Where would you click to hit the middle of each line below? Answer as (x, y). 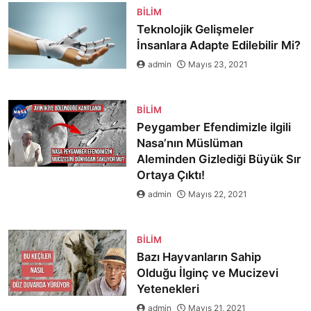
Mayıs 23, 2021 (218, 64)
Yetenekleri (168, 289)
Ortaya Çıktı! (170, 175)
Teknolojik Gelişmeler (195, 29)
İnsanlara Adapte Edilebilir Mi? (218, 45)
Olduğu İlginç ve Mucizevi (207, 273)
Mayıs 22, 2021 (217, 194)
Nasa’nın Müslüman (190, 143)
